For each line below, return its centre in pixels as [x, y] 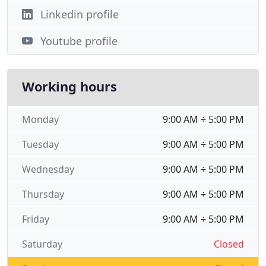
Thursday [43, 194]
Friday [36, 219]
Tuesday [40, 144]
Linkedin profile [80, 14]
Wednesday [48, 169]
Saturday [42, 244]
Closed [229, 244]
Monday [40, 119]
